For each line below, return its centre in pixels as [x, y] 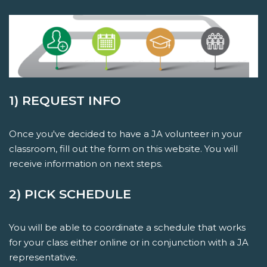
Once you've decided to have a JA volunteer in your [125, 133]
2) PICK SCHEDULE [70, 194]
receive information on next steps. [86, 163]
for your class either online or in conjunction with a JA [129, 242]
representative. [43, 257]
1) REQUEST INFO [65, 100]
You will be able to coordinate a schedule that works [127, 227]
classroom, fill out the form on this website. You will [123, 148]
